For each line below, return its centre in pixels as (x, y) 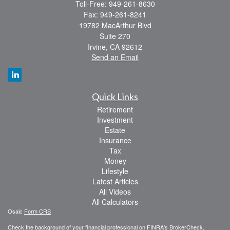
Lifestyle (115, 171)
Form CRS (37, 211)
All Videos (115, 191)
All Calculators (115, 202)
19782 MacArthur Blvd (115, 25)
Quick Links (115, 97)
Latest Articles (115, 181)
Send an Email (115, 57)
